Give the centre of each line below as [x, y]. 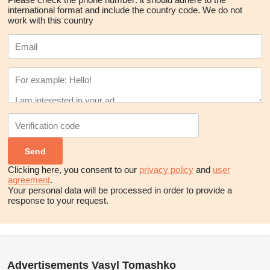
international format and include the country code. [104, 10]
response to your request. [58, 200]
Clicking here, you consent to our [74, 170]
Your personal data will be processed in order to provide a [120, 190]
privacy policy [166, 170]
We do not [222, 10]
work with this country [51, 20]
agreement [29, 180]
